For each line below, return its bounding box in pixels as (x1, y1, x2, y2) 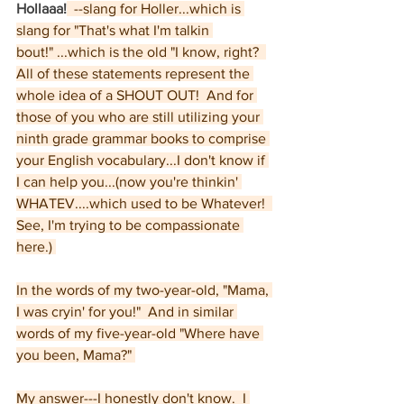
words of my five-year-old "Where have (16, 326, 263, 341)
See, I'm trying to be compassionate (16, 217, 243, 233)
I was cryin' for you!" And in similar (16, 304, 237, 319)
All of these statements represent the (16, 66, 253, 81)
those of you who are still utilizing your (16, 109, 263, 124)
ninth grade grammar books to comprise (16, 131, 270, 146)
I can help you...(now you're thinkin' (16, 174, 242, 189)
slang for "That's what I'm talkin (16, 23, 213, 38)
